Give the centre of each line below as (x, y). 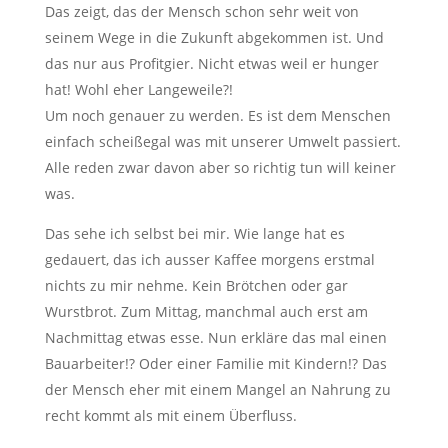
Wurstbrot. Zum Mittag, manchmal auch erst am (206, 311)
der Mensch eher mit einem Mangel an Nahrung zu (217, 389)
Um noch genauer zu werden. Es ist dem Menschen (217, 115)
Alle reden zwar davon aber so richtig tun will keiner (220, 167)
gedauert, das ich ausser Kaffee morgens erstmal (209, 259)
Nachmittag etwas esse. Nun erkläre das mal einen (215, 337)
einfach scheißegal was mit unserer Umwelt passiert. (222, 141)
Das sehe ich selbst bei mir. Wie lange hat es (194, 233)
